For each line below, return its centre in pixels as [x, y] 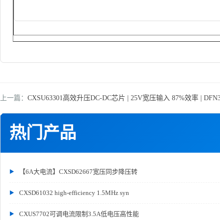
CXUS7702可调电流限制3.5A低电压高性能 [79, 214]
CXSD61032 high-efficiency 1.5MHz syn [74, 193]
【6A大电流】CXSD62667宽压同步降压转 [78, 172]
